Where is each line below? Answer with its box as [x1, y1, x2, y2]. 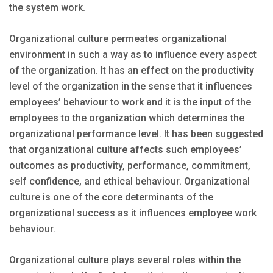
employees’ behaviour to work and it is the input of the [9, 96, 251, 108]
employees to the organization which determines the [9, 112, 244, 124]
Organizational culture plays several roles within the [9, 254, 241, 266]
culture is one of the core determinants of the [9, 191, 213, 204]
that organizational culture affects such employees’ [9, 144, 242, 156]
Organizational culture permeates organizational [9, 33, 227, 45]
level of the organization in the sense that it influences [9, 80, 252, 93]
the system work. [9, 2, 85, 14]
